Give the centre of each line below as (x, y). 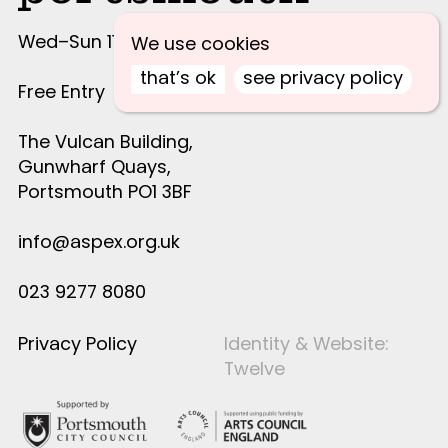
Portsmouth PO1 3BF (104, 191)
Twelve (254, 368)
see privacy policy (323, 78)
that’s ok (178, 78)
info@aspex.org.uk (98, 241)
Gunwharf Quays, (94, 166)
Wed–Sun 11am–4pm (108, 41)
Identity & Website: (306, 343)
